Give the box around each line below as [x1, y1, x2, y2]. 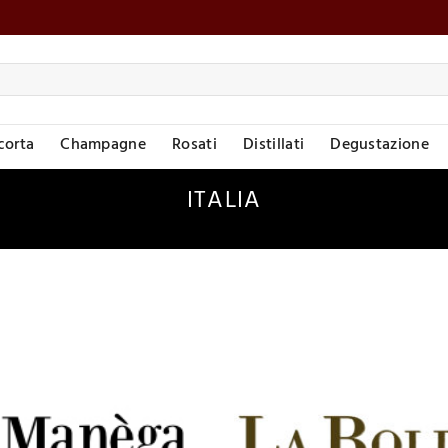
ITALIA [186, 180, 262, 226]
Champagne [60, 131, 147, 161]
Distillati [243, 131, 305, 161]
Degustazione [330, 131, 430, 161]
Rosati [172, 131, 218, 161]
